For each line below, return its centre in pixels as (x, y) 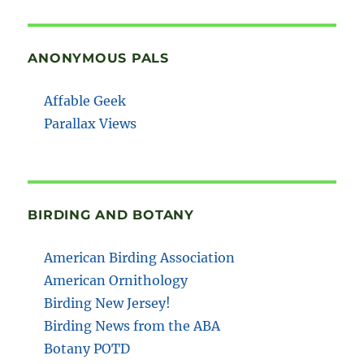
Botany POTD (87, 348)
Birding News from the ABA (132, 325)
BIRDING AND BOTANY (111, 214)
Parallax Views (91, 123)
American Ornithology (116, 280)
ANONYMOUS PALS (98, 58)
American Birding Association (140, 257)
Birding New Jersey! (108, 303)
